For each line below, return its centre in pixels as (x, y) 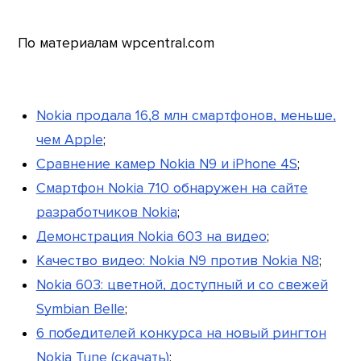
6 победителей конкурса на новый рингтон (181, 333)
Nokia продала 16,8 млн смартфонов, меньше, (186, 115)
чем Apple (69, 139)
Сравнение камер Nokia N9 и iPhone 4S (166, 164)
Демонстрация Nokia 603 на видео (151, 236)
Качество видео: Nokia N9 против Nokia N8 (177, 260)
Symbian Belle (80, 309)
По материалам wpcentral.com (116, 43)
